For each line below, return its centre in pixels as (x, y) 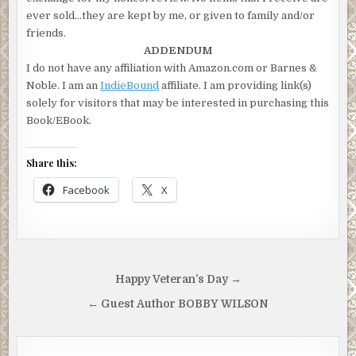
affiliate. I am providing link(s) (236, 85)
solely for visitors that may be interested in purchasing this (178, 103)
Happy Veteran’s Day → (178, 279)
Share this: (52, 163)
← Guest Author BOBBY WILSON (178, 304)
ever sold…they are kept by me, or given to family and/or (171, 15)
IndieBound (130, 85)
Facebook (87, 190)
